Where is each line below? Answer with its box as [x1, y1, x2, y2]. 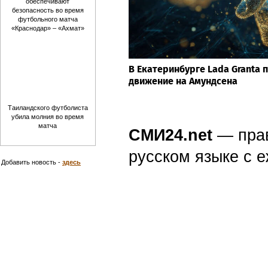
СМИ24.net [129, 126, 212, 145]
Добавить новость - [1, 159, 62, 166]
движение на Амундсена [129, 75, 237, 87]
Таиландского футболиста [8, 104, 88, 112]
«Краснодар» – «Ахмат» [11, 25, 84, 32]
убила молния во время [11, 113, 84, 121]
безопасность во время [12, 7, 84, 14]
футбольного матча [18, 16, 78, 23]
